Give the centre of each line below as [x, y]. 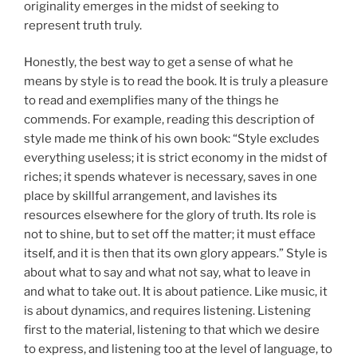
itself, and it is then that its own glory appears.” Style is [176, 254]
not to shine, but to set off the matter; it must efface [170, 235]
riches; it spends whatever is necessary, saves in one [171, 177]
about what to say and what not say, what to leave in [167, 273]
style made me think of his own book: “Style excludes [172, 139]
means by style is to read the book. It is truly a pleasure [176, 82]
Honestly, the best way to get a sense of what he [159, 63]
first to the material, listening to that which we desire [172, 330]
